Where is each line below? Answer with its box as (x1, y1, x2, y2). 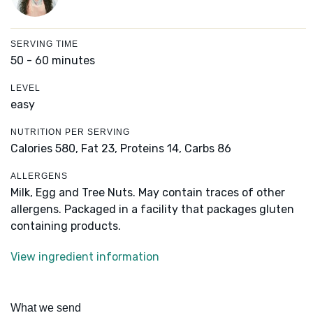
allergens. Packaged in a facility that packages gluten (10, 203, 294, 217)
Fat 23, (81, 142, 117, 156)
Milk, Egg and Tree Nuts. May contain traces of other (10, 186, 285, 200)
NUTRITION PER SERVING (10, 127, 130, 138)
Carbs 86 (184, 142, 231, 156)
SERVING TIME (10, 39, 78, 50)
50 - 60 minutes (10, 54, 95, 68)
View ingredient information (10, 250, 159, 264)
